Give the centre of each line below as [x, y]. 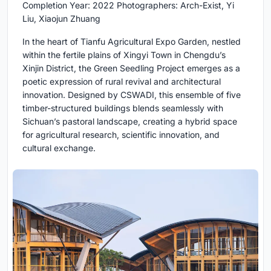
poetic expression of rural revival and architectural [122, 81]
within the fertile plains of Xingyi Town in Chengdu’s [124, 54]
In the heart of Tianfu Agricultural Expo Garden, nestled [132, 41]
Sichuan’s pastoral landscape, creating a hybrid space [130, 121]
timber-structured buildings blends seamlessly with [123, 108]
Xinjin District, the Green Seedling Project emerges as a [131, 68]
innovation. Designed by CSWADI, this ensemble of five [132, 94]
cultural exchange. [59, 148]
